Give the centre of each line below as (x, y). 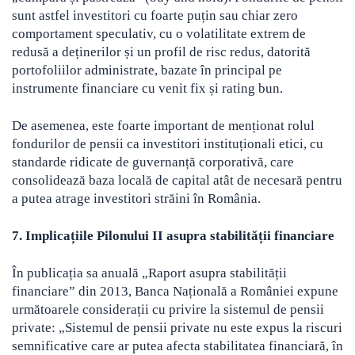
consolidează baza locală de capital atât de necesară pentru (177, 181)
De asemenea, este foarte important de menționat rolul (163, 126)
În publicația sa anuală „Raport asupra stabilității (149, 273)
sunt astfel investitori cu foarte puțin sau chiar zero (155, 16)
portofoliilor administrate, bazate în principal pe (147, 71)
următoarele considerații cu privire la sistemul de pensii (168, 310)
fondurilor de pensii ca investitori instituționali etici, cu (168, 144)
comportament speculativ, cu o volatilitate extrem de (159, 34)
